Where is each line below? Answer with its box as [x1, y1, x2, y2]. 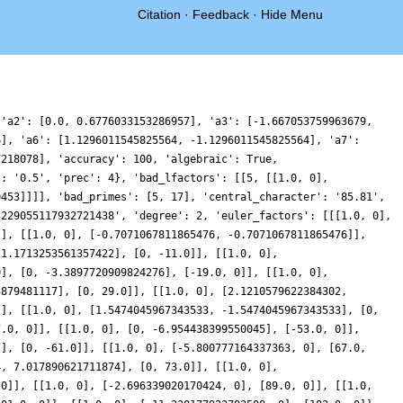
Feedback [193, 7, 249, 22]
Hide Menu [261, 7, 323, 22]
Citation [138, 7, 181, 22]
